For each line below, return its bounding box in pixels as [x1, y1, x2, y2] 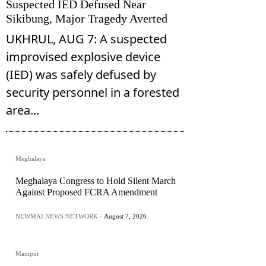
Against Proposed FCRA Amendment [15, 187, 157, 198]
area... [6, 102, 39, 119]
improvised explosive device [6, 49, 160, 65]
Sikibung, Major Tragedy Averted [6, 12, 167, 26]
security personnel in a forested [6, 84, 179, 101]
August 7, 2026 [104, 213, 147, 220]
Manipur [15, 250, 39, 258]
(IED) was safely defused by [6, 66, 156, 83]
